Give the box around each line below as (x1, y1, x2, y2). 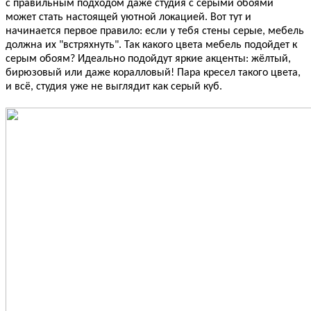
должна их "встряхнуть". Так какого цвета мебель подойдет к (6, 40, 297, 51)
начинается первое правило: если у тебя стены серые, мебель (6, 26, 304, 37)
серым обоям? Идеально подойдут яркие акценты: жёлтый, (6, 53, 291, 65)
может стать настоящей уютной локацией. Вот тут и (6, 12, 251, 24)
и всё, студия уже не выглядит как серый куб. (6, 81, 222, 93)
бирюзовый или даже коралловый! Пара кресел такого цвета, (6, 67, 301, 79)
